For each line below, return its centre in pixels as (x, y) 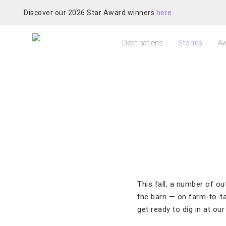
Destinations (143, 43)
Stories (190, 43)
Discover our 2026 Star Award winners (90, 12)
